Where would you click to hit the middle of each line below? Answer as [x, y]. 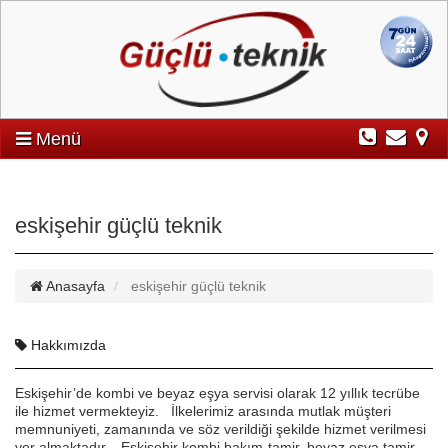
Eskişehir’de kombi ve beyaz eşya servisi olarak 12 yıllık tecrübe [217, 393]
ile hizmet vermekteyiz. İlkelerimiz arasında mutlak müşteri [203, 411]
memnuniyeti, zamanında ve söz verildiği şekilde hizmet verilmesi [220, 429]
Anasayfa [74, 286]
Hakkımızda [66, 345]
